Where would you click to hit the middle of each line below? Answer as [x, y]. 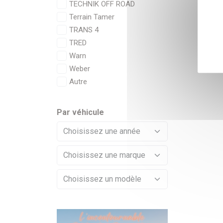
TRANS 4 [84, 30]
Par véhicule [80, 112]
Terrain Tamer [92, 17]
